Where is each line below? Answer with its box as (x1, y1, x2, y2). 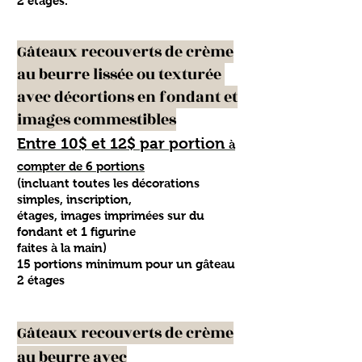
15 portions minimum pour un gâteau (17, 257, 235, 271)
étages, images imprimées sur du (17, 208, 204, 222)
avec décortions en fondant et (17, 86, 238, 108)
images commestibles (17, 108, 176, 131)
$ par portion (127, 135, 229, 152)
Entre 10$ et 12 (17, 135, 127, 152)
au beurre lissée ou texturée (17, 63, 221, 86)
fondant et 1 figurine (17, 225, 136, 238)
